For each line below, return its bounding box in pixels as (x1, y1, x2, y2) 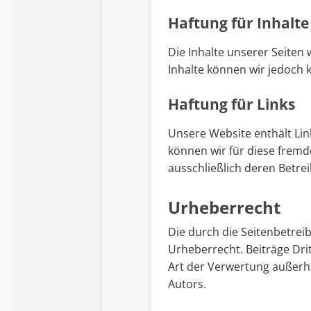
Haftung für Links (168, 94, 295, 115)
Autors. (168, 276, 206, 292)
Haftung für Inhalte (168, 13, 309, 33)
